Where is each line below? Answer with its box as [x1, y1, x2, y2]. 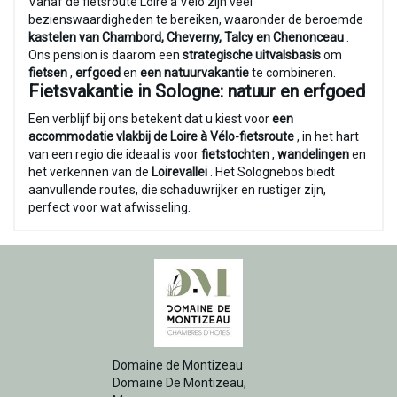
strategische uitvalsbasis [183, 47, 321, 62]
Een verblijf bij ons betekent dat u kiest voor [28, 111, 272, 126]
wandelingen [277, 146, 349, 161]
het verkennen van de [28, 164, 152, 179]
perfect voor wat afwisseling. [28, 199, 191, 214]
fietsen [28, 65, 67, 80]
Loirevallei [152, 164, 207, 179]
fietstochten [201, 146, 269, 161]
